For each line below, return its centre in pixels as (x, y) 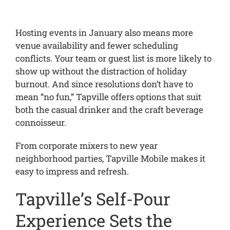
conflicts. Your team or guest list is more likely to (113, 59)
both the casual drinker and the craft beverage (109, 110)
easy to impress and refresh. (72, 171)
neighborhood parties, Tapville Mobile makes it (110, 159)
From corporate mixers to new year (86, 146)
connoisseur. (41, 123)
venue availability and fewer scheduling (97, 46)
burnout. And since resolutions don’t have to (104, 84)
